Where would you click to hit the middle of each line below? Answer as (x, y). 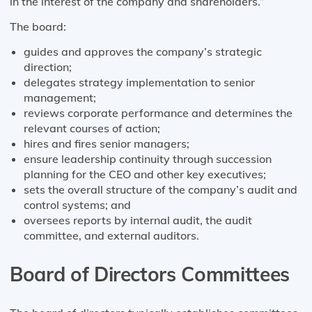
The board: (38, 26)
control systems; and (77, 204)
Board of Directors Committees (150, 274)
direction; (48, 67)
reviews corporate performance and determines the (158, 112)
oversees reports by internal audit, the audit (138, 220)
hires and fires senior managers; (107, 143)
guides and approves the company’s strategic (143, 51)
